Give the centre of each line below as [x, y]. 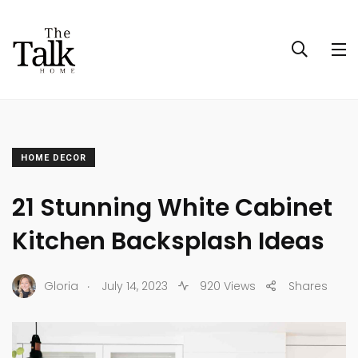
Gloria [61, 286]
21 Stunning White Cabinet [172, 208]
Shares [308, 286]
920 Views [226, 286]
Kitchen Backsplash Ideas [168, 241]
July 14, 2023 [135, 286]
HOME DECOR [54, 158]
